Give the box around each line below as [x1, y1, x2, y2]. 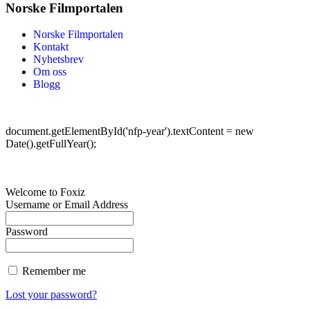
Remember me [19, 265, 86, 277]
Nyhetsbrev [33, 53, 84, 66]
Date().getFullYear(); [6, 138, 96, 150]
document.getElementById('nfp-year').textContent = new [6, 125, 254, 138]
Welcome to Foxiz [6, 186, 85, 199]
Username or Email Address [6, 199, 128, 211]
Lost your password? [6, 289, 97, 301]
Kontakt [33, 41, 69, 53]
